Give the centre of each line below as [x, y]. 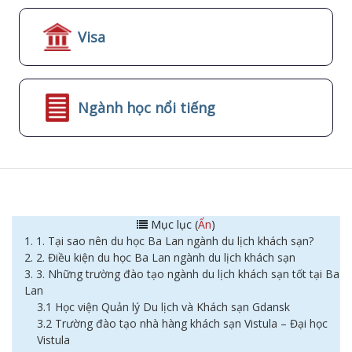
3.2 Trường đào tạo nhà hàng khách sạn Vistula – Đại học [182, 323]
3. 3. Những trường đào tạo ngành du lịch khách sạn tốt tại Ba [182, 274]
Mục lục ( [173, 224]
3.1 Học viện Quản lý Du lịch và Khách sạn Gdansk [163, 307]
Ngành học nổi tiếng [147, 107]
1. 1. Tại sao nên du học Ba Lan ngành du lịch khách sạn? [169, 241]
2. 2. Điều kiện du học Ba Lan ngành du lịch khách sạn [160, 257]
